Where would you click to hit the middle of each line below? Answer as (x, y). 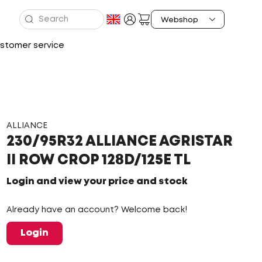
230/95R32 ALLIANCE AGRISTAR (119, 142)
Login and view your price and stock (96, 182)
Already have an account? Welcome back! (96, 210)
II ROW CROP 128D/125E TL (98, 161)
